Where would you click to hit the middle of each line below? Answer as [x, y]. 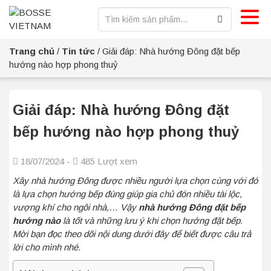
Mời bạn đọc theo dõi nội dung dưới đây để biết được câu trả [132, 234]
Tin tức [78, 51]
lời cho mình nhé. [48, 247]
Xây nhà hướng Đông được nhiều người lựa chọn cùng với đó [135, 181]
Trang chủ [32, 51]
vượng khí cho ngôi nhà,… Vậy [76, 207]
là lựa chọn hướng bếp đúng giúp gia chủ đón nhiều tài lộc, [127, 194]
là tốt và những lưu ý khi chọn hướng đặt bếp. [152, 220]
